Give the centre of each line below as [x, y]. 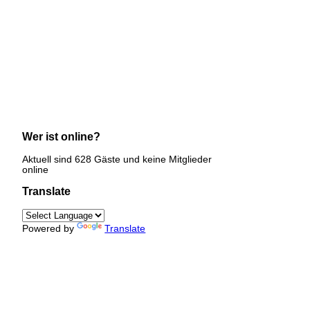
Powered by [50, 229]
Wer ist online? [62, 136]
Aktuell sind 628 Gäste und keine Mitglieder [117, 159]
